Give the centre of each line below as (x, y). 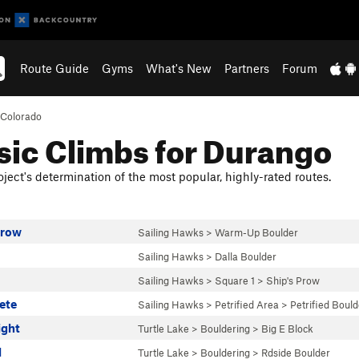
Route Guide (55, 68)
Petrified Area (247, 305)
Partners (247, 68)
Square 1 (235, 280)
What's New (179, 68)
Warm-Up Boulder (256, 232)
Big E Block (287, 329)
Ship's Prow (293, 280)
